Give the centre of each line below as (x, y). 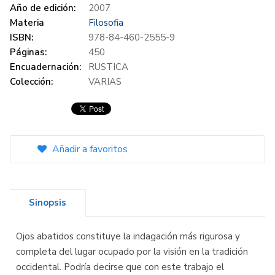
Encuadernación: (45, 67)
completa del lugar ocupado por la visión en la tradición (132, 252)
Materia (27, 23)
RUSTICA (108, 67)
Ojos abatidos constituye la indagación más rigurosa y (128, 237)
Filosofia (106, 23)
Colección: (31, 82)
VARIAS (105, 82)
